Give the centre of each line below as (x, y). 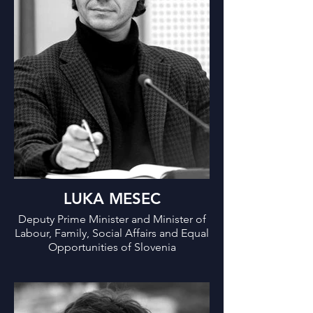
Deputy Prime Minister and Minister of (112, 219)
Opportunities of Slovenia (112, 247)
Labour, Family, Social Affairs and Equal (112, 233)
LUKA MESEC (112, 199)
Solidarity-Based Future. (72, 15)
